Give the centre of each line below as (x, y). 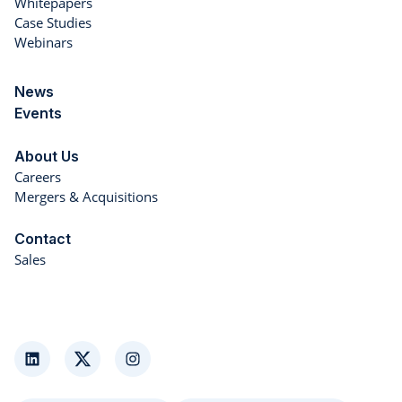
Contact (43, 239)
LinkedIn (57, 367)
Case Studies (53, 23)
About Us (47, 157)
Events (38, 114)
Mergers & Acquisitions (86, 197)
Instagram (162, 367)
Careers (38, 177)
